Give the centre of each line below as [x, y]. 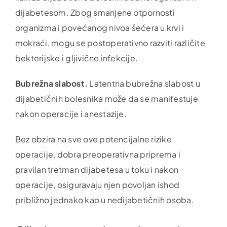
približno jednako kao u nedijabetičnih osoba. [104, 200]
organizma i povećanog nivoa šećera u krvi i [100, 27]
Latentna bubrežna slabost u [145, 83]
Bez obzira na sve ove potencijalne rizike [93, 139]
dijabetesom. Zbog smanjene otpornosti [95, 12]
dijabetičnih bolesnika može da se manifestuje [106, 98]
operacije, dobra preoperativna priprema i [98, 154]
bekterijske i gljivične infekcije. [77, 58]
